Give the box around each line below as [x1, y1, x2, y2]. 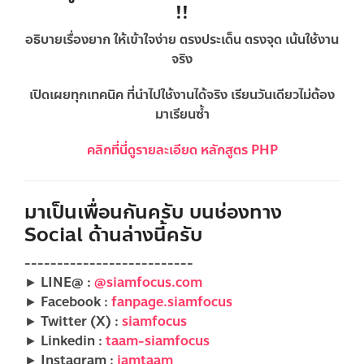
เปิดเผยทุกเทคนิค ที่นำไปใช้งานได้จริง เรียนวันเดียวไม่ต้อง [29, 84, 335, 105]
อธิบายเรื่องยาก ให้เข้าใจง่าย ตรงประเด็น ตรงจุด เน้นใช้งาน [25, 28, 339, 50]
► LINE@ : [24, 271, 94, 292]
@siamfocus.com [94, 271, 202, 292]
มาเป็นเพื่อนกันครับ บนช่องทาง [24, 197, 282, 227]
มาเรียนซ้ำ [154, 103, 210, 124]
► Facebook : [24, 291, 111, 312]
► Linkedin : [24, 330, 106, 351]
